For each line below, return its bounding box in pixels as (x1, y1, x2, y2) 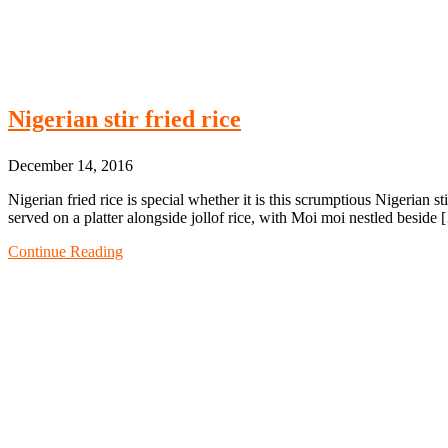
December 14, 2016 (8, 156, 133, 174)
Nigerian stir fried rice (8, 105, 241, 132)
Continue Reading (8, 242, 123, 260)
